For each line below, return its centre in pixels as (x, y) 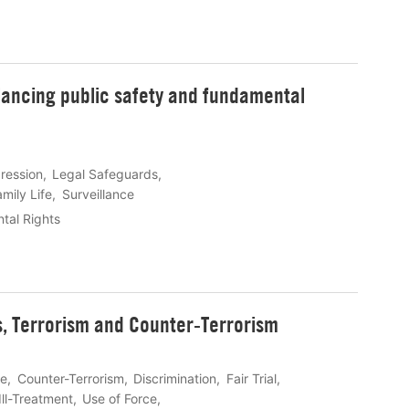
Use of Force (120, 398)
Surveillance (98, 194)
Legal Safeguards (105, 174)
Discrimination (175, 378)
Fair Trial (251, 378)
